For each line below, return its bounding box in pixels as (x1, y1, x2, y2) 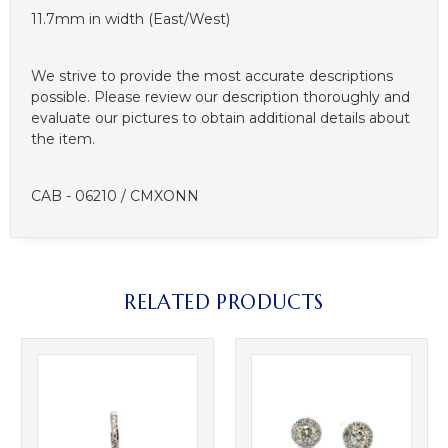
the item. (31, 130, 95, 149)
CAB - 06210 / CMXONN (31, 187, 199, 206)
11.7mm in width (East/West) (31, 10, 230, 29)
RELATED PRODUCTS (124, 290, 324, 316)
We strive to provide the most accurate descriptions (31, 67, 393, 86)
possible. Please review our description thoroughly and (31, 88, 410, 107)
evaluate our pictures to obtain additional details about (31, 109, 410, 128)
